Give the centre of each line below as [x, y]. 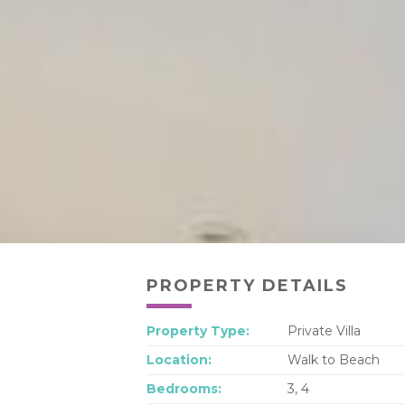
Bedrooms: [184, 388]
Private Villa [324, 330]
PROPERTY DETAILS [247, 285]
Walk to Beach [334, 359]
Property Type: [198, 330]
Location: [179, 359]
